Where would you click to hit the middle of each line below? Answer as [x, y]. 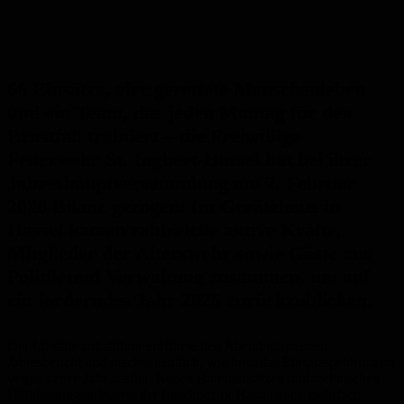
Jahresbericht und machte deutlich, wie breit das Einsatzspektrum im [201, 363]
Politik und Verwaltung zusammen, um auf [188, 277]
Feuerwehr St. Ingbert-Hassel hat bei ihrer [189, 160]
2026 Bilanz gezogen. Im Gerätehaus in [174, 207]
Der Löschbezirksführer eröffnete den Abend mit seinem [167, 346]
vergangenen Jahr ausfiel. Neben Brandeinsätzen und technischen [193, 379]
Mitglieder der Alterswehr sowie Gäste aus [189, 253]
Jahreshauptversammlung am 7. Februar [182, 183]
